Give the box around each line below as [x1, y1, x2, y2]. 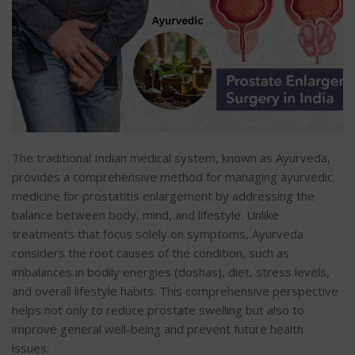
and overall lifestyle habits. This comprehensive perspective [12, 283, 338, 300]
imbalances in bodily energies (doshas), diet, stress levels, [12, 264, 330, 281]
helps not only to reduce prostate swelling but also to [12, 302, 304, 319]
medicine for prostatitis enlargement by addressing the [12, 188, 315, 204]
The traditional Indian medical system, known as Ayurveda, [12, 150, 330, 166]
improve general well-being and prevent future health [12, 321, 303, 338]
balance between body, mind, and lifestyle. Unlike [12, 207, 279, 223]
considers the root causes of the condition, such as [12, 245, 289, 261]
